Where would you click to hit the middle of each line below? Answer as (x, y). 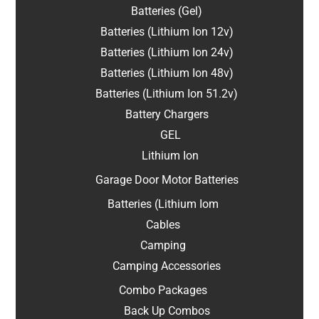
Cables (163, 225)
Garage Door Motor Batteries (167, 180)
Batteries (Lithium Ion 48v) (167, 73)
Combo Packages (163, 291)
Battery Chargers (167, 115)
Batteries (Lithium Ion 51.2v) (167, 94)
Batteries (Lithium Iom (163, 204)
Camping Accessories (167, 266)
